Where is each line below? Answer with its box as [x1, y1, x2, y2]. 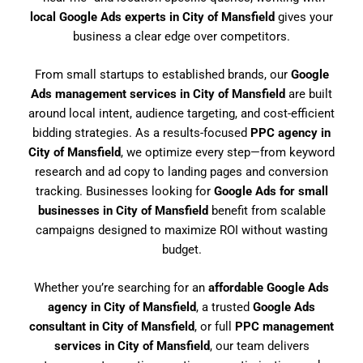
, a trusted [196, 300, 253, 315]
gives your [275, 9, 333, 24]
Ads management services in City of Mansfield [31, 86, 285, 101]
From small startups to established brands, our [34, 66, 291, 82]
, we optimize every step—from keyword [121, 144, 335, 160]
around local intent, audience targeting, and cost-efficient [28, 105, 335, 121]
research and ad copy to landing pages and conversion [35, 164, 328, 179]
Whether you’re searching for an [34, 280, 208, 296]
